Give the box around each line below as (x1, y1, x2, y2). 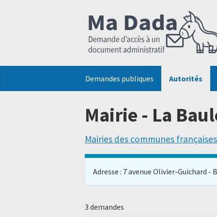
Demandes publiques (85, 74, 154, 83)
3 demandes (85, 201, 124, 212)
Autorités (169, 74, 202, 83)
